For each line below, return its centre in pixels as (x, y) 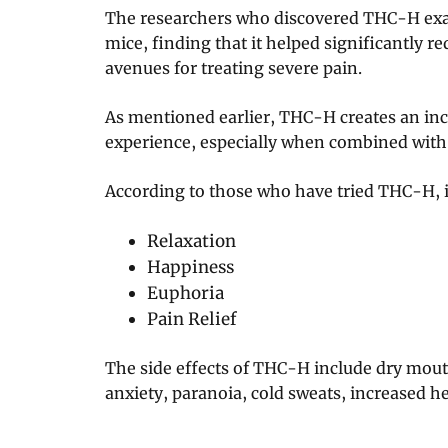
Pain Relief (191, 318)
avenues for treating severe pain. (233, 67)
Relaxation (191, 240)
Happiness (190, 266)
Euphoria (185, 292)
